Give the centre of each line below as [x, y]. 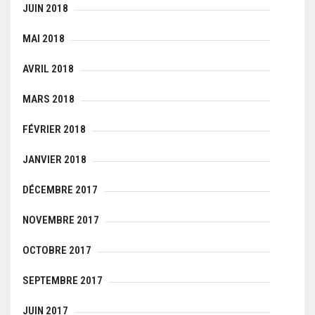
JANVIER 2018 [54, 159]
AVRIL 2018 [48, 69]
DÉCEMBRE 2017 [60, 189]
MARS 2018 [49, 99]
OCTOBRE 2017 [57, 250]
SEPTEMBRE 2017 [63, 280]
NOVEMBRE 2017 [61, 220]
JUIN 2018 [45, 8]
